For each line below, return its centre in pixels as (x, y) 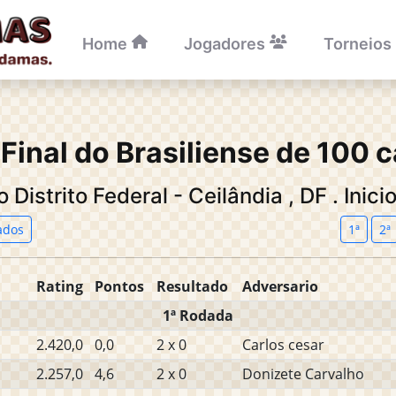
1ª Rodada (198, 316)
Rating (60, 286)
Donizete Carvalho (303, 374)
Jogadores (225, 44)
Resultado (192, 286)
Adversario (280, 286)
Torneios (358, 44)
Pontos (119, 286)
